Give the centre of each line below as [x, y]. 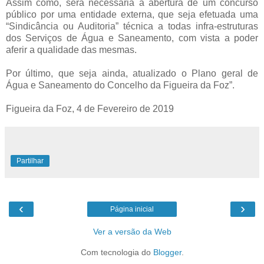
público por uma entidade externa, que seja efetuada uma [132, 15]
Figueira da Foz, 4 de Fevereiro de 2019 [90, 109]
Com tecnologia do [117, 253]
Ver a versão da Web [132, 232]
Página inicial [132, 209]
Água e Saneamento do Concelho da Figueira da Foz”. [120, 85]
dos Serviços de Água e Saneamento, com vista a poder [132, 38]
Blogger [167, 253]
